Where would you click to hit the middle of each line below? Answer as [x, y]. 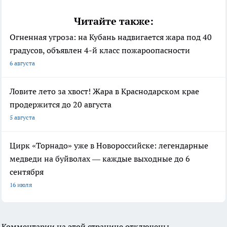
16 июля [21, 184]
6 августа [22, 63]
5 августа [22, 117]
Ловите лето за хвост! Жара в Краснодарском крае [104, 91]
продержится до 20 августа [61, 104]
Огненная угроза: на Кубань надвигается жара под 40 [111, 37]
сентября [27, 172]
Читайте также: [113, 21]
